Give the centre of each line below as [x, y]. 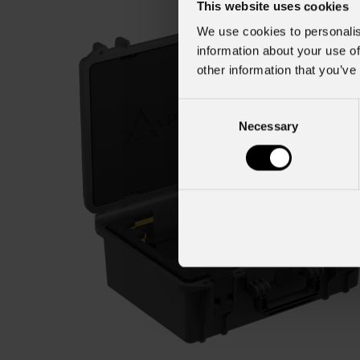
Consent [200, 107]
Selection [202, 126]
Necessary [268, 126]
